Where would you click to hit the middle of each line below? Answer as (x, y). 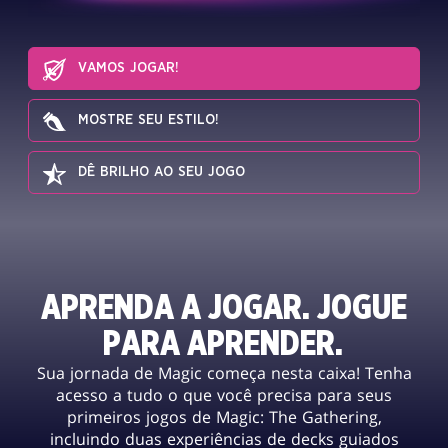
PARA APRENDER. (224, 344)
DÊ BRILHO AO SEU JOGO (161, 172)
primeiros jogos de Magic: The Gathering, (224, 417)
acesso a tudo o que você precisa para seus (224, 395)
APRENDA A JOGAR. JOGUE (224, 308)
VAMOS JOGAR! (128, 68)
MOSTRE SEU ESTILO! (148, 120)
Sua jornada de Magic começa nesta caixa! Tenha (224, 373)
